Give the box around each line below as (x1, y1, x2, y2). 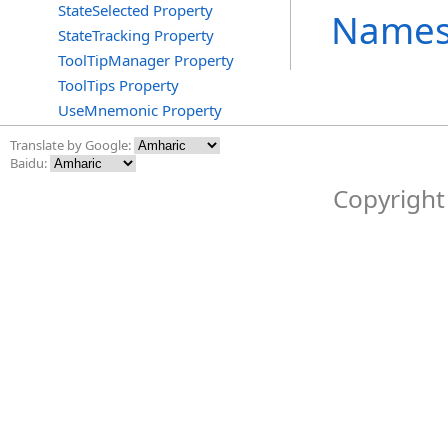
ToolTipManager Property (58, 50, 234, 70)
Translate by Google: (10, 136, 134, 154)
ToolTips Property (58, 75, 179, 95)
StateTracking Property (58, 25, 214, 45)
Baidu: (10, 154, 50, 172)
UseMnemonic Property (58, 100, 222, 120)
